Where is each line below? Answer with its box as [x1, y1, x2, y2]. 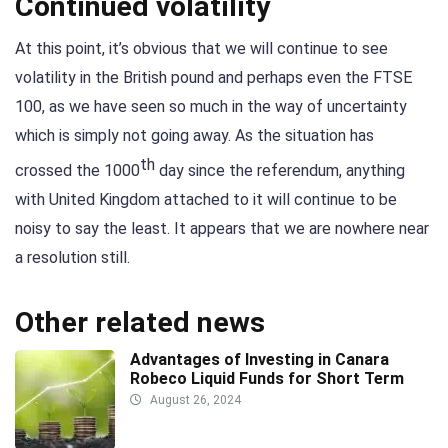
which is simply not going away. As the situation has [15, 126, 374, 145]
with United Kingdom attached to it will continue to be [15, 190, 397, 210]
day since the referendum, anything [155, 161, 405, 181]
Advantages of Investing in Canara [130, 349, 389, 369]
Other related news [15, 305, 265, 339]
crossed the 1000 [15, 161, 140, 181]
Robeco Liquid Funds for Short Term [130, 368, 404, 388]
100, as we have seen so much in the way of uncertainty [15, 97, 407, 116]
